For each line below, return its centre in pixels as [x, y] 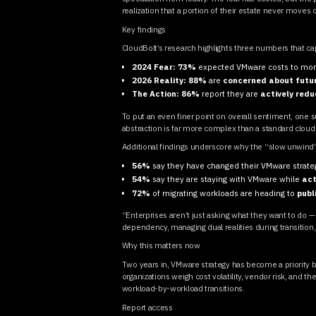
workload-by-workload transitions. [183, 288]
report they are [230, 94]
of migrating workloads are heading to [224, 193]
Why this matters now [161, 245]
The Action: [156, 94]
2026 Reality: [159, 80]
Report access [147, 307]
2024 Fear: [154, 66]
